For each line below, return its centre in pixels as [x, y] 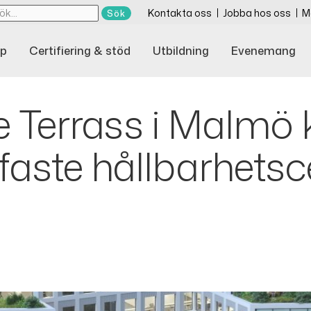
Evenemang [263, 51]
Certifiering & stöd [80, 51]
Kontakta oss [180, 13]
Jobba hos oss [257, 13]
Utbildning [181, 51]
